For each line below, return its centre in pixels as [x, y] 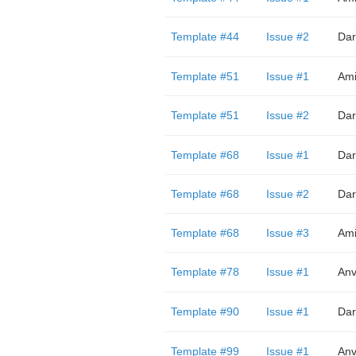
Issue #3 [287, 233]
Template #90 [205, 311]
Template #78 [205, 272]
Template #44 [205, 37]
